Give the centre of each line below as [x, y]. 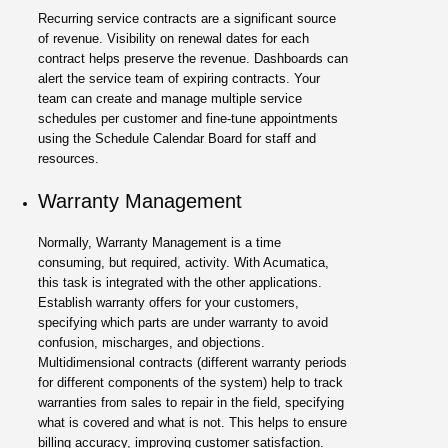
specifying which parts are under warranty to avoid [183, 322]
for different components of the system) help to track [191, 382]
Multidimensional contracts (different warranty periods [193, 362]
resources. [69, 158]
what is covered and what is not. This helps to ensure [193, 422]
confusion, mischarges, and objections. [152, 342]
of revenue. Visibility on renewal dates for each [174, 38]
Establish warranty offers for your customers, [169, 302]
